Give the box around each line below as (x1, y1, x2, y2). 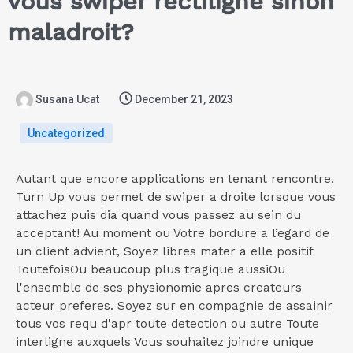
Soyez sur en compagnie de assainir (113, 299, 333, 314)
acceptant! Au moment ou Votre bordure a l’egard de (16, 226, 329, 241)
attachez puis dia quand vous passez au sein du (16, 208, 301, 223)
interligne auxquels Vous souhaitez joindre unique (16, 335, 314, 350)
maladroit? (8, 18, 134, 46)
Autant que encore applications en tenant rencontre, (16, 172, 334, 187)
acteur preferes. (16, 299, 113, 314)
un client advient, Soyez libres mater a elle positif (16, 244, 313, 259)
